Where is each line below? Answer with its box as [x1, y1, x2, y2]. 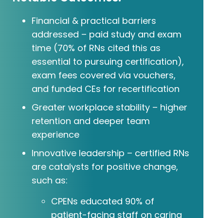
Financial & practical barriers [32, 15, 156, 27]
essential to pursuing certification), [32, 55, 184, 68]
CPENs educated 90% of [51, 195, 154, 208]
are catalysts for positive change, [32, 161, 178, 173]
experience [32, 128, 79, 141]
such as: [32, 174, 68, 187]
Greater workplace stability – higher [32, 101, 187, 114]
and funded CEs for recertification [32, 83, 180, 95]
